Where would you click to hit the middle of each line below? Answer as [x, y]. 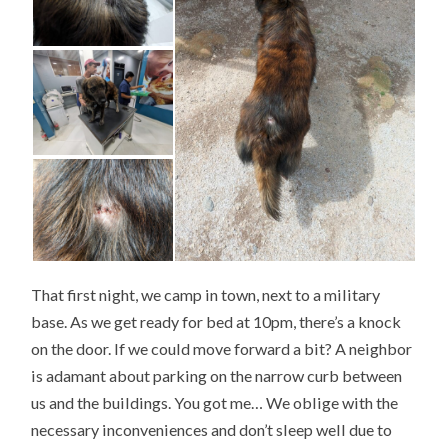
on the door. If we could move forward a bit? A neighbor [222, 349]
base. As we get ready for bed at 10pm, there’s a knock [216, 322]
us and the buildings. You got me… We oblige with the [215, 403]
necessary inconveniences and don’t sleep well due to [212, 430]
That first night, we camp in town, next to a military [206, 295]
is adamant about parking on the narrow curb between [217, 376]
